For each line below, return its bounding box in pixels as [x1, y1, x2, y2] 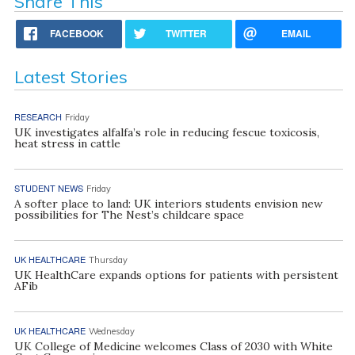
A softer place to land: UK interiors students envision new [13, 196, 323, 211]
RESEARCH [13, 109, 62, 123]
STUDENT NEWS [13, 181, 83, 194]
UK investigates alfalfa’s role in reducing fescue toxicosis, [13, 124, 319, 139]
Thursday [88, 254, 128, 265]
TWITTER [166, 25, 208, 40]
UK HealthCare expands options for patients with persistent [13, 267, 338, 282]
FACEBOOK [50, 25, 105, 40]
